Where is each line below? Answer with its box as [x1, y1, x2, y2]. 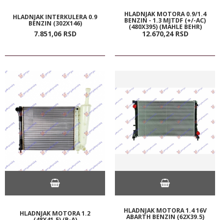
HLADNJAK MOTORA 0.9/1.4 [124, 9, 206, 18]
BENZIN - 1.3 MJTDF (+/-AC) [124, 16, 206, 25]
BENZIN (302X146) [28, 19, 82, 27]
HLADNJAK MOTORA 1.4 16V [123, 206, 207, 215]
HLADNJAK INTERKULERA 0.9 [13, 12, 97, 21]
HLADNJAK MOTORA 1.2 [20, 209, 90, 218]
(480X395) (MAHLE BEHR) [128, 22, 202, 31]
